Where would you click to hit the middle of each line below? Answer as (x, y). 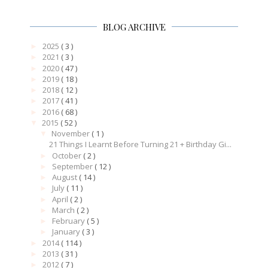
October (67, 155)
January (67, 232)
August (65, 177)
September (73, 166)
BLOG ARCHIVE (134, 27)
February (69, 221)
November (71, 134)
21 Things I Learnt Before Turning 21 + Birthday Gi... (141, 144)
